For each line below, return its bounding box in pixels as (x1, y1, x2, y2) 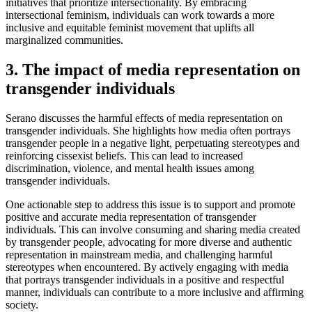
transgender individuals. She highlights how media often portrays (6, 124, 290, 136)
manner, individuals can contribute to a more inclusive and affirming (6, 286, 304, 298)
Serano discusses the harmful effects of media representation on (6, 111, 283, 124)
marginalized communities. (6, 34, 123, 47)
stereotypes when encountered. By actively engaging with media (6, 260, 288, 273)
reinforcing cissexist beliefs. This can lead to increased (6, 149, 243, 162)
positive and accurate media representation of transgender (6, 210, 256, 223)
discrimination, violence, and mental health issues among (6, 162, 254, 174)
